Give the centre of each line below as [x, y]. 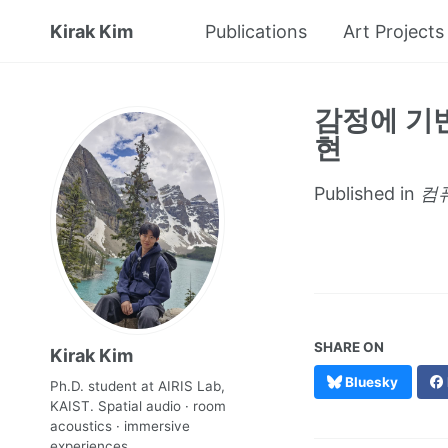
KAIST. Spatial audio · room [138, 406]
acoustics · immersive [120, 426]
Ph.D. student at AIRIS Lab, [137, 386]
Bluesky [370, 382]
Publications [256, 31]
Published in [366, 193]
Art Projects [393, 31]
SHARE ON [348, 347]
